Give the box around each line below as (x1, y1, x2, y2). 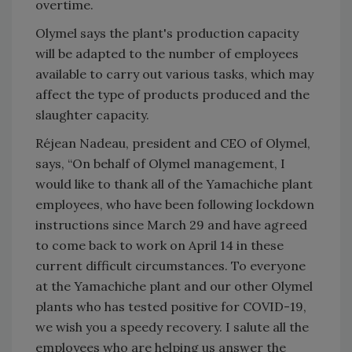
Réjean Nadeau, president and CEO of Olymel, (35, 134, 310, 151)
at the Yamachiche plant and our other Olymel (35, 277, 313, 294)
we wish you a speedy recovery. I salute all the (35, 318, 309, 335)
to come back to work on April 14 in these (35, 236, 284, 253)
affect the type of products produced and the (35, 86, 310, 102)
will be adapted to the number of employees (35, 45, 299, 61)
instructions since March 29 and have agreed (35, 216, 307, 233)
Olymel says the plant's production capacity (35, 24, 299, 41)
